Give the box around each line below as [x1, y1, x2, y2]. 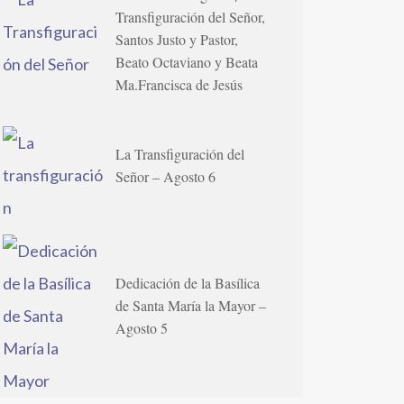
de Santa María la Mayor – [115, 296, 267, 316]
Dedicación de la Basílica [115, 273, 261, 293]
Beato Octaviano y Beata [115, 51, 259, 71]
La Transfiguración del [115, 143, 245, 163]
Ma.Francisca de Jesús [115, 74, 243, 94]
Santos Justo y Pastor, [115, 29, 239, 49]
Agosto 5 [115, 318, 169, 338]
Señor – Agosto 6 [115, 166, 216, 186]
